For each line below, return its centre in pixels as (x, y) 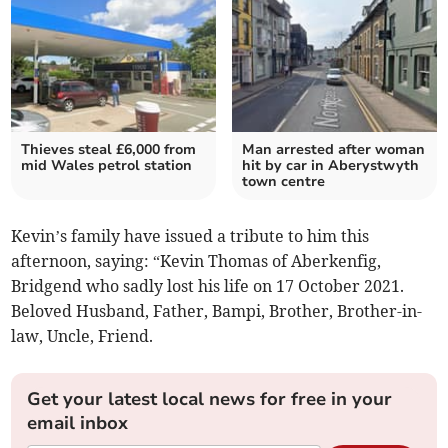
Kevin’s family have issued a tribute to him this (190, 236)
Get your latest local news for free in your (210, 399)
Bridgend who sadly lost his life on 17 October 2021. (208, 286)
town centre (283, 182)
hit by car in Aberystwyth (330, 166)
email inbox (78, 423)
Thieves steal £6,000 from (109, 150)
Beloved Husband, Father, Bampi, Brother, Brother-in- (217, 311)
